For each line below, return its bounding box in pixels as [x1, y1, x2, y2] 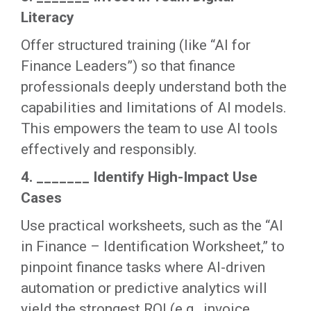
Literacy [21, 9, 74, 26]
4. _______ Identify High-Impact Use [21, 169, 258, 186]
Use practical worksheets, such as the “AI [21, 217, 283, 235]
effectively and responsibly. [21, 141, 197, 158]
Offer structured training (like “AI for [21, 37, 251, 54]
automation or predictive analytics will [21, 280, 267, 297]
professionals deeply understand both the [21, 78, 287, 96]
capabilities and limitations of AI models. [21, 99, 287, 117]
